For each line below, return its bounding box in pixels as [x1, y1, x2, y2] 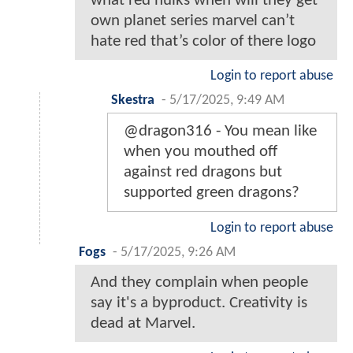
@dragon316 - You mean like [124, 122, 317, 139]
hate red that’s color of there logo [91, 32, 316, 50]
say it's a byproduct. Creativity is [91, 294, 307, 311]
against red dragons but [124, 163, 282, 180]
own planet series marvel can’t [91, 12, 295, 29]
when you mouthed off [124, 143, 277, 160]
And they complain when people [91, 273, 308, 291]
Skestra [111, 93, 154, 107]
